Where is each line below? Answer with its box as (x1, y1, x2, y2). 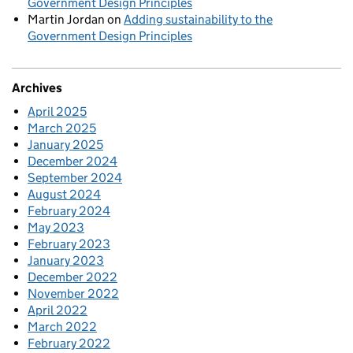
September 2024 (28, 170, 122, 186)
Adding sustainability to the (124, 12, 273, 28)
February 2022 (28, 336, 110, 351)
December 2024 (28, 154, 117, 169)
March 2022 (28, 319, 97, 335)
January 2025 (28, 137, 103, 153)
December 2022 (28, 269, 117, 285)
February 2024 (28, 203, 110, 219)
